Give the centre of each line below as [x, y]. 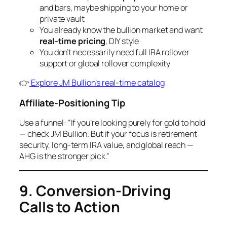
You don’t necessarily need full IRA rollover [115, 52]
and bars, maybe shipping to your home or [114, 8]
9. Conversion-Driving [95, 191]
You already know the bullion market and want [121, 30]
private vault [62, 19]
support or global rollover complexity [105, 64]
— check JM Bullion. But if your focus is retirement [108, 134]
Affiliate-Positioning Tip [72, 103]
